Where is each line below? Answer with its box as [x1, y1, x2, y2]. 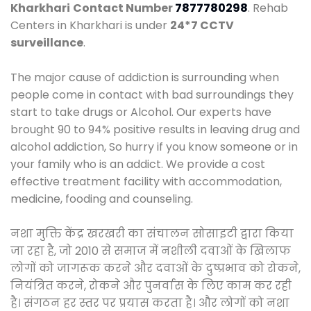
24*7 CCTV [170, 17, 234, 33]
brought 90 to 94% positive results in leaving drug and [10, 121, 300, 137]
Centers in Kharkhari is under [10, 17, 170, 33]
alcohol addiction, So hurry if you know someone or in [10, 138, 298, 155]
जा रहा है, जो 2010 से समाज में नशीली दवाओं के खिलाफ [10, 242, 291, 259]
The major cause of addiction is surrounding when [10, 69, 279, 85]
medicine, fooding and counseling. [10, 190, 193, 207]
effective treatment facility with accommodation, [10, 173, 282, 190]
